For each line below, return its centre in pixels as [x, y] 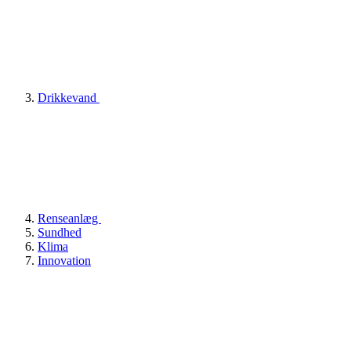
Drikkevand [69, 97]
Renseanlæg [69, 218]
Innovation [64, 260]
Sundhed [60, 232]
